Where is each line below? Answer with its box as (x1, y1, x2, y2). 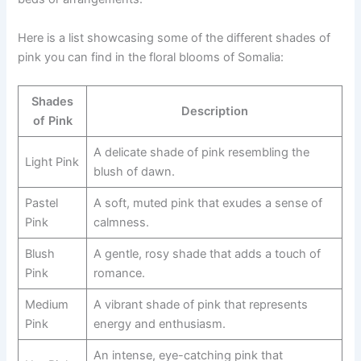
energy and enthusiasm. (93, 316, 226, 331)
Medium (24, 297, 68, 312)
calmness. (93, 214, 149, 230)
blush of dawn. (93, 164, 175, 179)
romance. (93, 265, 145, 280)
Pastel (24, 195, 58, 210)
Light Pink (24, 154, 79, 169)
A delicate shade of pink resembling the (93, 144, 309, 160)
